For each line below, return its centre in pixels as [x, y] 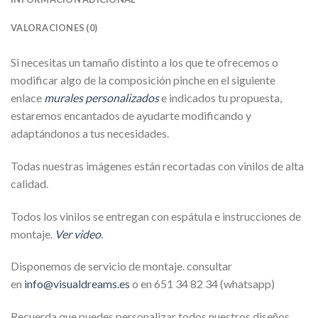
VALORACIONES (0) [54, 27]
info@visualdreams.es [77, 284]
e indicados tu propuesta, [221, 97]
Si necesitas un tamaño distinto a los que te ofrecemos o [144, 62]
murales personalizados [103, 97]
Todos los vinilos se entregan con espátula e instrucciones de [156, 216]
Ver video [78, 234]
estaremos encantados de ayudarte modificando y [131, 115]
